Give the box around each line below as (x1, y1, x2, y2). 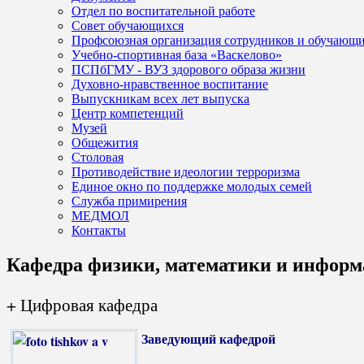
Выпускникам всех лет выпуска (71, 91, 249, 106)
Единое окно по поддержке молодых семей (71, 179, 312, 193)
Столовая (71, 149, 123, 164)
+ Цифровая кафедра (6, 292, 158, 316)
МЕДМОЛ (71, 208, 129, 223)
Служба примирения (71, 193, 187, 208)
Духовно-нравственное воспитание (71, 76, 268, 91)
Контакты (71, 223, 126, 237)
